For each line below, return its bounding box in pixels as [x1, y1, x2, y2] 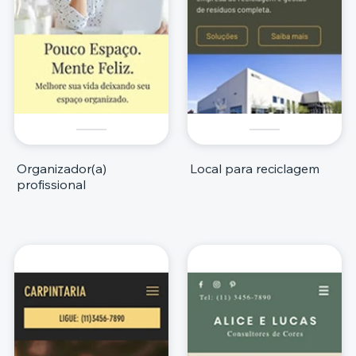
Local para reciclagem [190, 160, 319, 176]
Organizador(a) [17, 160, 106, 176]
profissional [17, 176, 86, 192]
